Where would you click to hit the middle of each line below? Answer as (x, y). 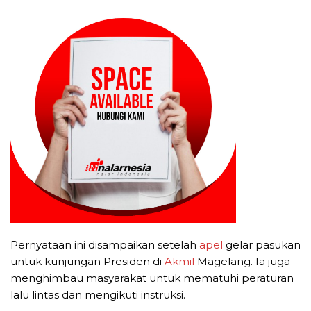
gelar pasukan (262, 245)
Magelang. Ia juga (242, 262)
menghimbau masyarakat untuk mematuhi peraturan (152, 278)
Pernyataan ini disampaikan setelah (105, 245)
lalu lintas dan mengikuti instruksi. (98, 295)
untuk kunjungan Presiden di (87, 262)
